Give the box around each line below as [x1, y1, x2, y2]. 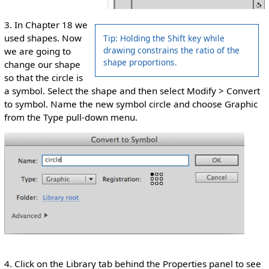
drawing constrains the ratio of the [103, 44, 240, 56]
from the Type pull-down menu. [4, 111, 138, 124]
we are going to [4, 45, 71, 58]
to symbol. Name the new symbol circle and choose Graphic [4, 98, 258, 110]
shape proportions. [103, 56, 178, 68]
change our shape [4, 58, 80, 71]
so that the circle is [4, 71, 83, 84]
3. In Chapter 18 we [4, 19, 88, 31]
